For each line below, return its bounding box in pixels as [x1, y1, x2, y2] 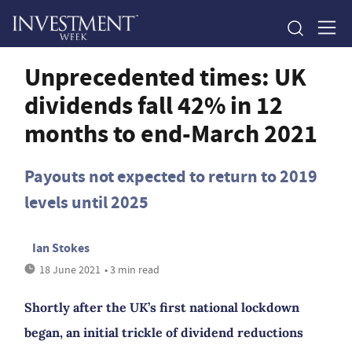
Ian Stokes [32, 240, 90, 256]
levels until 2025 [24, 191, 148, 214]
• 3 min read [104, 262, 159, 277]
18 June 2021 [39, 262, 101, 277]
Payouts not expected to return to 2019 [24, 165, 317, 188]
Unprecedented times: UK [24, 60, 306, 94]
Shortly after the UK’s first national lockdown [24, 299, 299, 315]
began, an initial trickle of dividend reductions [24, 324, 303, 340]
